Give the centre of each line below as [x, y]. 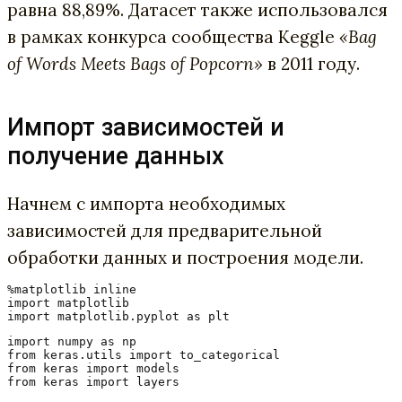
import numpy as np [72, 342]
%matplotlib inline [72, 290]
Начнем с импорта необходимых [146, 204]
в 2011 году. [311, 64]
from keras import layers [93, 382]
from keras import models [93, 369]
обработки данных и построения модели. [185, 258]
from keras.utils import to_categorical [144, 355]
